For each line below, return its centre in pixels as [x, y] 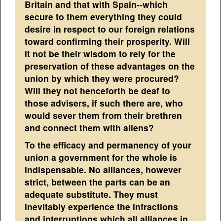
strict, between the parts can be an [98, 182]
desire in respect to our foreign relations [110, 29]
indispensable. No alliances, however [103, 169]
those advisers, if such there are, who [104, 103]
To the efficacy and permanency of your [108, 145]
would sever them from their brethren [104, 115]
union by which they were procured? [102, 78]
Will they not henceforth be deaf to [98, 90]
